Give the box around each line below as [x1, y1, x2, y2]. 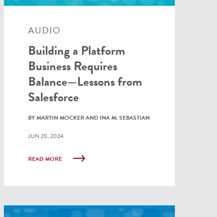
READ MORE [28, 155, 63, 164]
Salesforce [28, 88, 79, 107]
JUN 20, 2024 [28, 132, 63, 141]
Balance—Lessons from [28, 72, 142, 92]
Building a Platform [28, 41, 125, 61]
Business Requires [28, 57, 117, 76]
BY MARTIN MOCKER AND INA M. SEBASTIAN [28, 113, 150, 123]
